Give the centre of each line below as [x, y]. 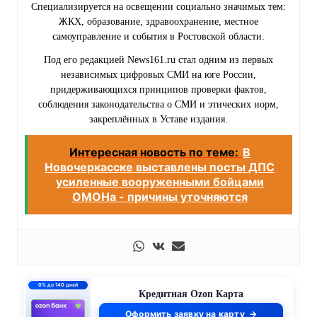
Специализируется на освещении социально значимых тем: [158, 7]
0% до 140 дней [58, 285]
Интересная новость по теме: [154, 152]
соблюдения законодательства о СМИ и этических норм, [158, 105]
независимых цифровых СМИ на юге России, [158, 75]
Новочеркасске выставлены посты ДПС [160, 167]
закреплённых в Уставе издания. [158, 120]
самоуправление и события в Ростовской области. [158, 37]
